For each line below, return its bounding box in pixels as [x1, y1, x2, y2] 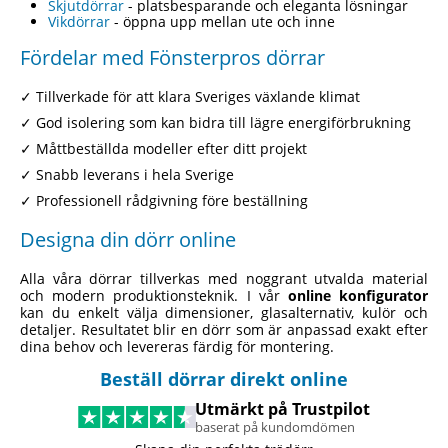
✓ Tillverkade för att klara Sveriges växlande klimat [20, 86, 360, 106]
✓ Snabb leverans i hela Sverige [20, 164, 234, 184]
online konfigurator [287, 285, 429, 305]
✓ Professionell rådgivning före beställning [20, 190, 308, 210]
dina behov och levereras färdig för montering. [20, 336, 334, 356]
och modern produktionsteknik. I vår [20, 285, 288, 305]
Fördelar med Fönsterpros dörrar [20, 43, 325, 71]
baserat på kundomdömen [195, 417, 356, 436]
